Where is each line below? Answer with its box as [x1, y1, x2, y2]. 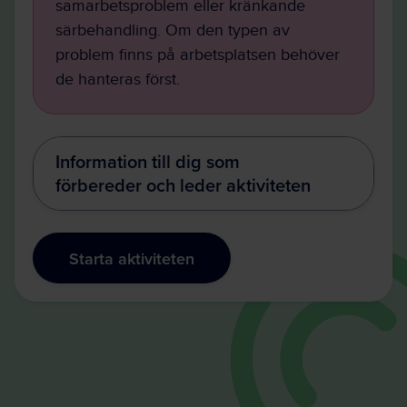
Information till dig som [55, 148, 240, 174]
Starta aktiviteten [69, 246, 194, 270]
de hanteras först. [55, 70, 180, 89]
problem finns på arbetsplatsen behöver [55, 45, 340, 65]
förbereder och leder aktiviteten [55, 172, 311, 198]
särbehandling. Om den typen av [55, 21, 290, 40]
